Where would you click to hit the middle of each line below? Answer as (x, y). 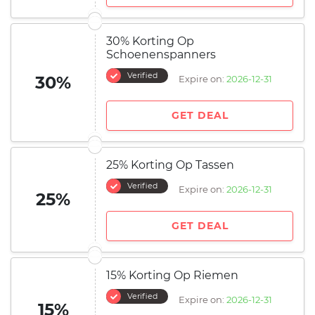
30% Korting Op (150, 41)
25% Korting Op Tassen (170, 165)
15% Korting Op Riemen (172, 275)
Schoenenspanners (161, 54)
